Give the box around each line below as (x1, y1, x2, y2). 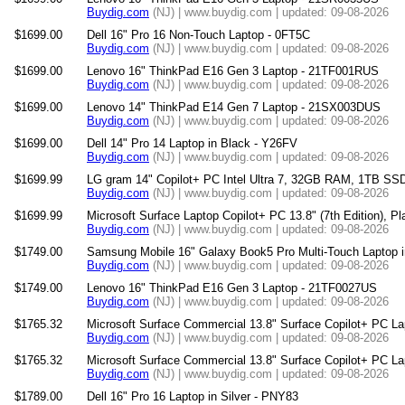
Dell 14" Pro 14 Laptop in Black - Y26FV (87, 137, 297, 150)
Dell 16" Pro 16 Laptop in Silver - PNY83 (87, 390, 298, 403)
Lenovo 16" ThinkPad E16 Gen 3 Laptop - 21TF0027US (87, 281, 377, 295)
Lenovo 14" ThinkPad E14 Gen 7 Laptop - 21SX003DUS (87, 100, 381, 114)
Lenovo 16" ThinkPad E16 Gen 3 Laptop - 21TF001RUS (87, 64, 379, 78)
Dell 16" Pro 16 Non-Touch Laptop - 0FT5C (87, 28, 310, 42)
